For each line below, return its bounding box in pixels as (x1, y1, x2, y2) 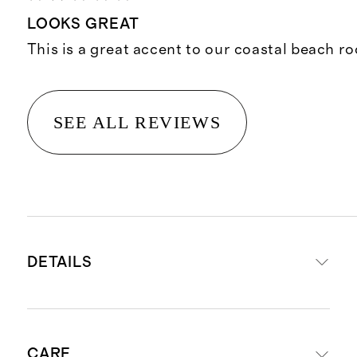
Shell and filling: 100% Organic (47, 330, 287, 348)
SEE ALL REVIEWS (53, 112, 222, 132)
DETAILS (26, 254, 93, 270)
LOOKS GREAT (26, 17, 140, 33)
